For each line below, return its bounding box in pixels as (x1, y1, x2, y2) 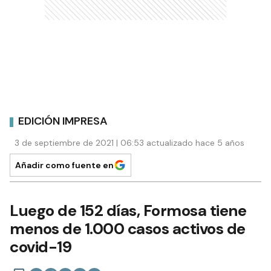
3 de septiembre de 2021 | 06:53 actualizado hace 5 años (15, 137, 244, 148)
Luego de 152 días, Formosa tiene (10, 200, 246, 221)
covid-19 (10, 236, 71, 257)
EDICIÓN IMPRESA (18, 114, 108, 129)
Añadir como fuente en (15, 159, 114, 171)
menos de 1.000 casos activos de (10, 218, 246, 239)
